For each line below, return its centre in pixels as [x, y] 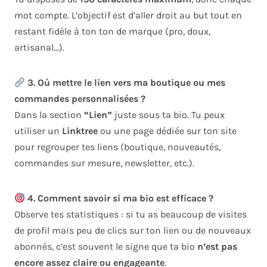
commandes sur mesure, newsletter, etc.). [104, 163]
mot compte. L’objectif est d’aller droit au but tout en [128, 15]
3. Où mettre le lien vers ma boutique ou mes [125, 83]
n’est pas [217, 247]
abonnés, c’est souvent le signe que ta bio [106, 247]
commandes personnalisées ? [80, 99]
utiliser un [38, 131]
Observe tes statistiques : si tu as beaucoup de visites [131, 215]
